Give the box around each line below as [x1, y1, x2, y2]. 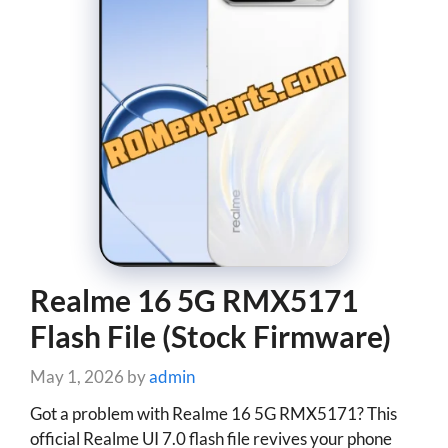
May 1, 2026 [30, 366, 124, 387]
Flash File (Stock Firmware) [30, 317, 391, 354]
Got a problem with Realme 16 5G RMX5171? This [30, 402, 397, 424]
